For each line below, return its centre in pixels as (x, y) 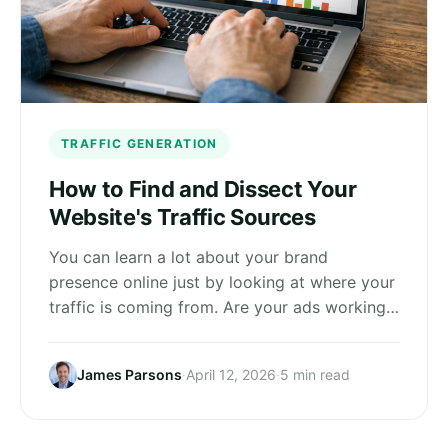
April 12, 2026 (231, 375)
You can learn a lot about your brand (188, 256)
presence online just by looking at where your (222, 281)
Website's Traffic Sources (182, 216)
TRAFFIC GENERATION (139, 143)
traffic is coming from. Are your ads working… (224, 306)
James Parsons (129, 375)
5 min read (315, 375)
